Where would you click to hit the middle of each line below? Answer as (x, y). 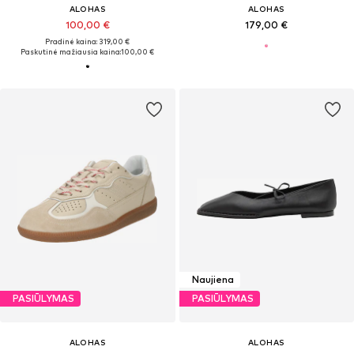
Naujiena (213, 280)
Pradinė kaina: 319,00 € (88, 41)
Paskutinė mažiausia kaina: (71, 51)
